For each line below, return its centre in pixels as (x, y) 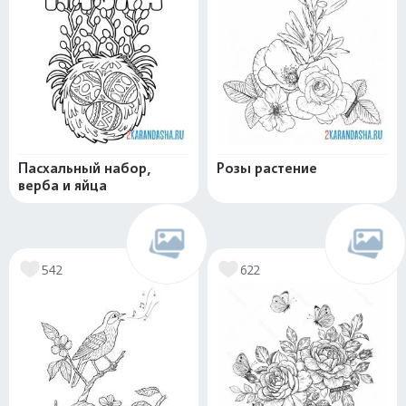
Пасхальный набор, (85, 169)
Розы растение (267, 169)
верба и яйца (63, 186)
